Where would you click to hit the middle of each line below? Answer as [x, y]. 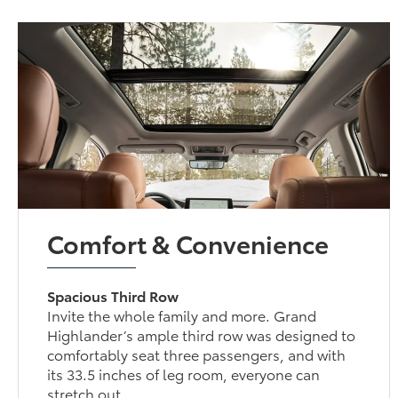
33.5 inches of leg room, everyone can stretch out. [203, 373]
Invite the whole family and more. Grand [172, 314]
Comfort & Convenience [190, 242]
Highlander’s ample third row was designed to [192, 334]
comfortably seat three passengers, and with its [195, 354]
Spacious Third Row [116, 295]
